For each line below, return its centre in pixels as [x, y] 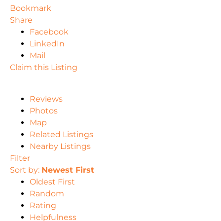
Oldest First [52, 182]
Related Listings [61, 135]
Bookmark [31, 8]
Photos [44, 111]
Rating [43, 206]
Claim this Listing [44, 68]
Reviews [46, 99]
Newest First [68, 170]
